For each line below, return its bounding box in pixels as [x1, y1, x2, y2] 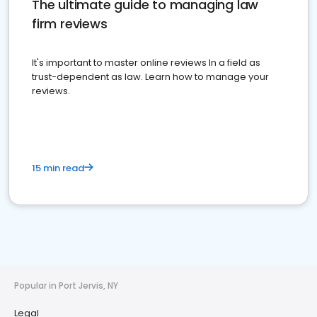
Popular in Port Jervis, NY [14, 279, 118, 292]
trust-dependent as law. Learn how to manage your [32, 70, 269, 83]
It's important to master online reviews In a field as [32, 56, 260, 69]
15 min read [32, 161, 84, 175]
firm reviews [32, 15, 108, 33]
